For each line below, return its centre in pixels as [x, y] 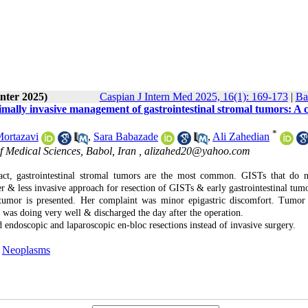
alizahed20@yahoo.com [197, 151]
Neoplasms [26, 250]
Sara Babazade [126, 137]
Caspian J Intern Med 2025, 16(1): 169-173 [194, 97]
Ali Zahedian [241, 137]
